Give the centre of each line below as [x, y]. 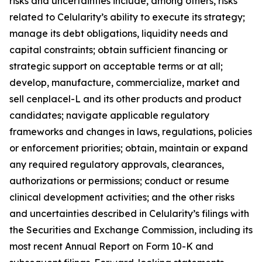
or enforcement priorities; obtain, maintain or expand [129, 148]
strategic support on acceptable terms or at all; [116, 66]
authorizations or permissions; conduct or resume [119, 181]
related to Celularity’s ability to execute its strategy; [127, 17]
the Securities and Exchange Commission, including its [131, 230]
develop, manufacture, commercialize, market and [125, 82]
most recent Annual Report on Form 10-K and [111, 246]
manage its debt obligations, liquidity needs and [119, 33]
